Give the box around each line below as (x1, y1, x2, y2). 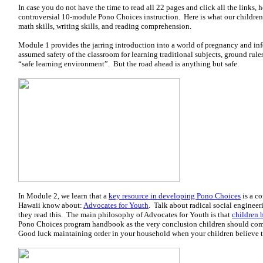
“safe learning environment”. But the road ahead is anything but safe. (18, 59, 239, 68)
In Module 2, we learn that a (18, 191, 109, 200)
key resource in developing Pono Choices (109, 191, 241, 200)
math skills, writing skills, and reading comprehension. (18, 22, 191, 31)
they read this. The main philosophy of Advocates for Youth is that (18, 210, 232, 219)
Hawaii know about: (18, 201, 83, 210)
